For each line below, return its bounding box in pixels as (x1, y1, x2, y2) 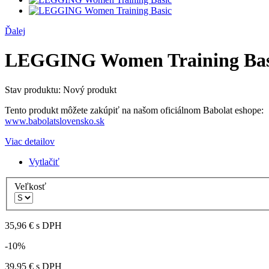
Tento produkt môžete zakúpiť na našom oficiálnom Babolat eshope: (5, 104, 264, 115)
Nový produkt (63, 84, 116, 95)
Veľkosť (14, 181, 49, 192)
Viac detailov (5, 136, 55, 147)
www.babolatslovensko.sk (5, 115, 104, 126)
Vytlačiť (29, 156, 59, 167)
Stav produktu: (5, 84, 63, 95)
